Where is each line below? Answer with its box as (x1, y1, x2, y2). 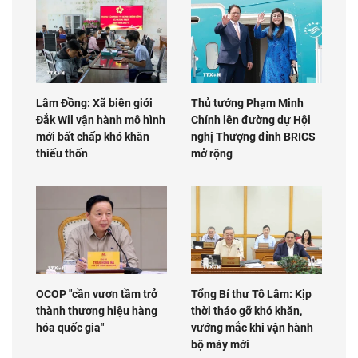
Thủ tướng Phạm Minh (191, 97, 304, 110)
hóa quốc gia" (36, 320, 104, 334)
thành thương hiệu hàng (36, 304, 157, 317)
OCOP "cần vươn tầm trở (36, 287, 157, 300)
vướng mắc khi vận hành (191, 320, 313, 334)
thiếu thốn (36, 147, 88, 161)
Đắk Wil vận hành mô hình (36, 113, 165, 127)
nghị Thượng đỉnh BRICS (191, 130, 316, 144)
